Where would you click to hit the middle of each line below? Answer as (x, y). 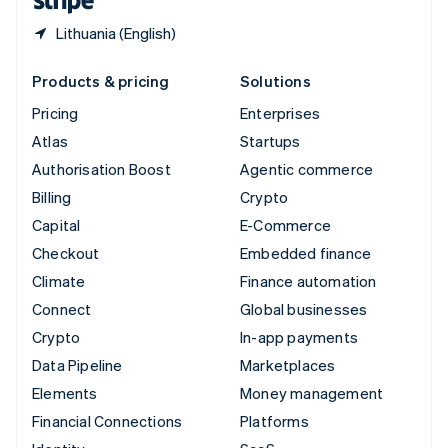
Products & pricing (101, 81)
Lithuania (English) (116, 33)
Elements (65, 393)
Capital (56, 225)
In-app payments (299, 337)
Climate (59, 281)
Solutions (275, 81)
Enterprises (280, 113)
